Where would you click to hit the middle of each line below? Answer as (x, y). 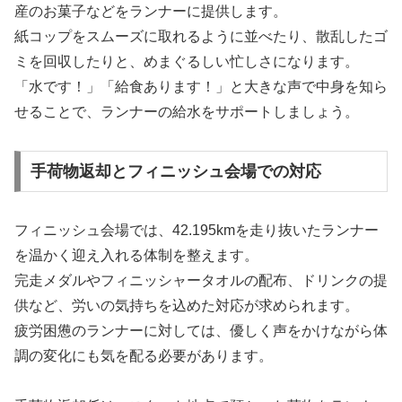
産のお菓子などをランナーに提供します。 (151, 12)
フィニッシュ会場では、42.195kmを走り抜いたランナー (197, 230)
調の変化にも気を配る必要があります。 (144, 355)
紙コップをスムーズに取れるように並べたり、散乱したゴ (201, 37)
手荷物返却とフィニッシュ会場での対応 (175, 171)
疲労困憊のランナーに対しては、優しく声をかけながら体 (201, 330)
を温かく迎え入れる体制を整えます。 (136, 255)
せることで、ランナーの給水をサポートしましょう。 (187, 112)
